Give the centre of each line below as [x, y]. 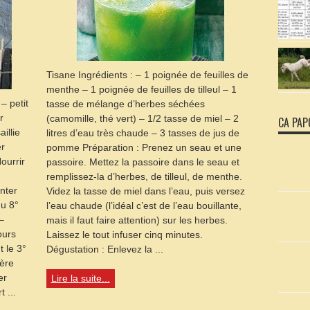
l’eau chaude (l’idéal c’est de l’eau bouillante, [144, 206]
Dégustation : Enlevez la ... [104, 249]
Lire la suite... [80, 278]
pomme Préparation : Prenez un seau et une [144, 147]
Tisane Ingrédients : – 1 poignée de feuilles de [147, 75]
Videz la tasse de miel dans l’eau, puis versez [145, 191]
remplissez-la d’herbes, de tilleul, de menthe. [144, 176]
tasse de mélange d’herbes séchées [125, 104]
